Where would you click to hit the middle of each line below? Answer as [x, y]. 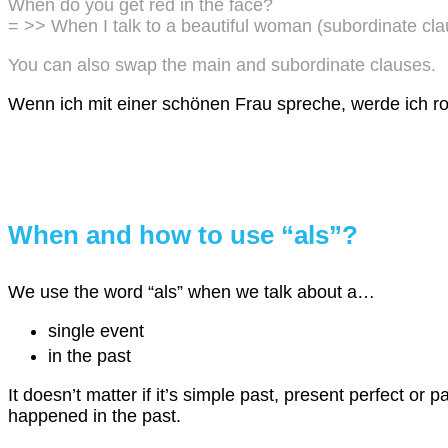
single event [98, 331]
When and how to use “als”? [183, 235]
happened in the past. [94, 415]
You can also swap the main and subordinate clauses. [222, 64]
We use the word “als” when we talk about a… [191, 292]
